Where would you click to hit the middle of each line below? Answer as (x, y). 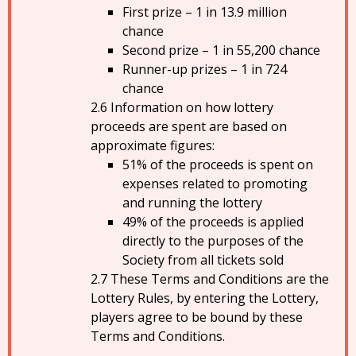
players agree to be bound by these (197, 317)
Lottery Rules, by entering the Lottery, (205, 298)
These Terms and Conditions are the (220, 279)
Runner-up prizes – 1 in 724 (205, 69)
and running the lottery (192, 203)
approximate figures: (153, 145)
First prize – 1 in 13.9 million (205, 12)
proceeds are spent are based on (189, 126)
